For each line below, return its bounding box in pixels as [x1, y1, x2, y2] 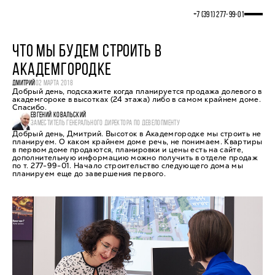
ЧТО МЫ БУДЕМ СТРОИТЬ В [12, 44, 162, 61]
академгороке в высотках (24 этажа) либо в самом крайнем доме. [12, 95, 261, 104]
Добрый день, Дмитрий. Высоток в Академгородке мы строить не [12, 129, 261, 139]
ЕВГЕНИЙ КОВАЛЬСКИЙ [31, 112, 87, 119]
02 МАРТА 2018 [35, 80, 74, 87]
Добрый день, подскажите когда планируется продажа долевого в [12, 87, 262, 96]
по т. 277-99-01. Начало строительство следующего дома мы [12, 161, 244, 171]
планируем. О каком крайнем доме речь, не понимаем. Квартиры [12, 137, 263, 147]
